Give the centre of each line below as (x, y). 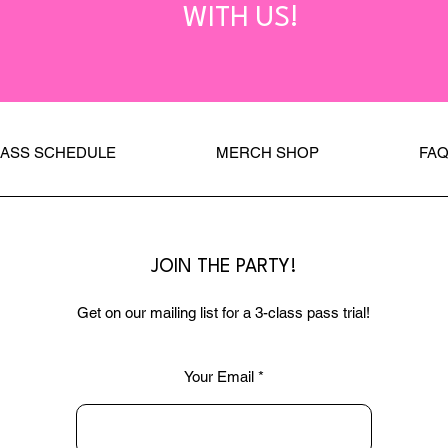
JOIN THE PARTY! (224, 267)
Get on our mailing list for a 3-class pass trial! (224, 312)
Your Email (219, 376)
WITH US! (241, 19)
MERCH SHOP (267, 152)
